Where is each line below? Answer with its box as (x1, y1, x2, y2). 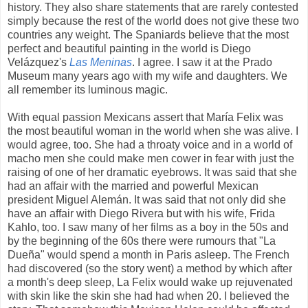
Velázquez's (8, 56, 69, 68)
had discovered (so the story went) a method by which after (8, 262, 292, 274)
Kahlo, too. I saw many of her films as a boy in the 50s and (8, 221, 289, 233)
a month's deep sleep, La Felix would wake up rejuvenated (8, 276, 293, 288)
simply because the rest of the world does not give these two (8, 14, 299, 27)
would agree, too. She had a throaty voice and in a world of (8, 138, 292, 151)
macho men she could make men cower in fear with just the (8, 152, 294, 164)
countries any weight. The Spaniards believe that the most (8, 28, 289, 41)
